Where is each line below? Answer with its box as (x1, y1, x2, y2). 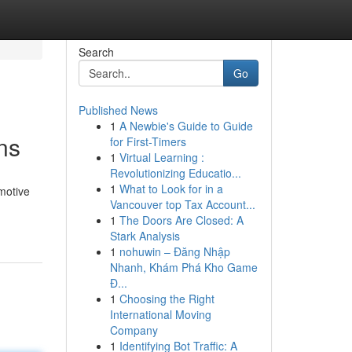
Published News (78, 102, 158, 118)
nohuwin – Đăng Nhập (119, 244, 230, 259)
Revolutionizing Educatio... (109, 165, 241, 181)
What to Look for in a (119, 181, 223, 196)
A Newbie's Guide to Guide (119, 118, 253, 134)
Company (109, 322, 158, 338)
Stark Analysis (109, 228, 180, 244)
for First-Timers (109, 134, 186, 149)
